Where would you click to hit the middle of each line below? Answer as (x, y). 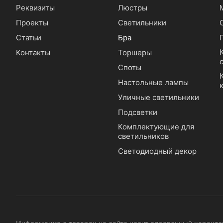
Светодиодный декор (157, 151)
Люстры (132, 8)
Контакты (33, 53)
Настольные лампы (153, 83)
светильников (143, 136)
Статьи (29, 38)
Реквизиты (35, 8)
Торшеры (135, 53)
